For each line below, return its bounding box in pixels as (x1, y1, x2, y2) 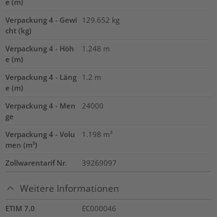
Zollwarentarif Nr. (5, 158, 68, 168)
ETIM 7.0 (5, 203, 35, 213)
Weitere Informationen (20, 182, 120, 194)
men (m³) (5, 140, 38, 150)
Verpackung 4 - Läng (5, 72, 77, 82)
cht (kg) (5, 26, 32, 36)
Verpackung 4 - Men (5, 101, 76, 111)
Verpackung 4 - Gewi (5, 15, 77, 25)
